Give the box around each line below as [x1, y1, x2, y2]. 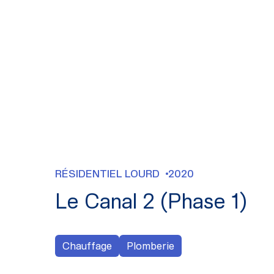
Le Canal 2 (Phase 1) [55, 188, 247, 215]
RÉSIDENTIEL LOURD [55, 167, 160, 180]
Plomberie [127, 239, 174, 253]
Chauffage [62, 239, 112, 253]
